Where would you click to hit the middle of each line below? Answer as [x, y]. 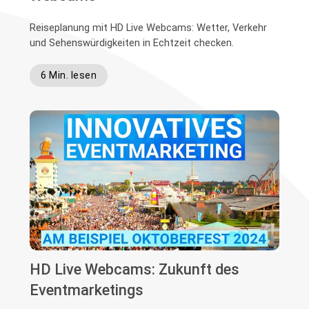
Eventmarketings [87, 290]
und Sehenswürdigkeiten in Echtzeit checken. [132, 43]
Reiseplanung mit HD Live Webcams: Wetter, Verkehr [149, 28]
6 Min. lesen [69, 76]
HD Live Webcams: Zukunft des [135, 270]
